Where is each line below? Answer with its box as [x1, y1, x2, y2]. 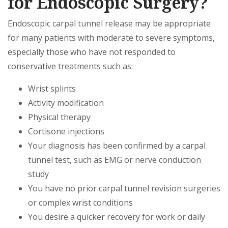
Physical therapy [28, 111, 91, 123]
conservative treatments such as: [8, 61, 133, 72]
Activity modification [28, 97, 104, 108]
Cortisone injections [28, 126, 104, 137]
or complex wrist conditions [28, 197, 133, 208]
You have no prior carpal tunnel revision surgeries [28, 183, 220, 194]
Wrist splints [28, 83, 76, 94]
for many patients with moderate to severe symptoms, [8, 32, 215, 43]
